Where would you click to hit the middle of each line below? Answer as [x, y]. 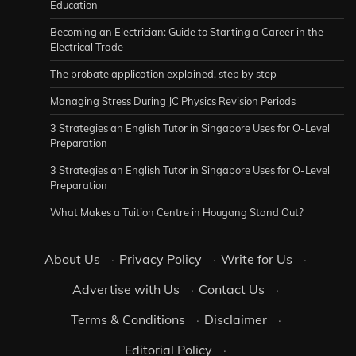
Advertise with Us [126, 289]
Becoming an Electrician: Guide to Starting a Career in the [187, 31]
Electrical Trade [87, 46]
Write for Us [257, 259]
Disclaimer [235, 319]
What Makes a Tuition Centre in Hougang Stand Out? [178, 212]
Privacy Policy [161, 259]
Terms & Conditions [128, 319]
